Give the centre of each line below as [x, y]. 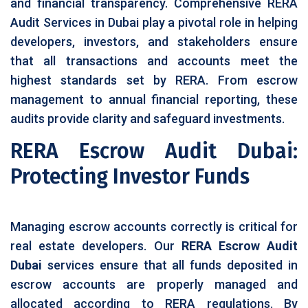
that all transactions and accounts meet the [154, 61]
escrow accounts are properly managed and [154, 284]
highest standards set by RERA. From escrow [154, 80]
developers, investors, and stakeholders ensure [154, 42]
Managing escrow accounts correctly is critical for [154, 227]
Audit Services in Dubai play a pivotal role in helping [154, 22]
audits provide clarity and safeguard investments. [147, 119]
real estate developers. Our [96, 246]
